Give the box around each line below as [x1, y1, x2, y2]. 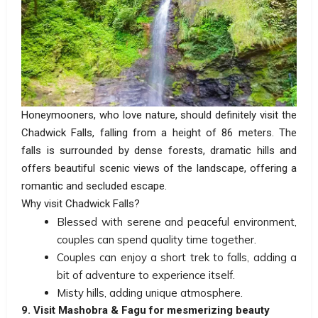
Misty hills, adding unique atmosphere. [57, 286, 243, 300]
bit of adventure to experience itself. [57, 268, 235, 283]
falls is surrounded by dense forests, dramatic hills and [21, 144, 297, 158]
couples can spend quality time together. [57, 233, 256, 247]
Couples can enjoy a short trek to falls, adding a [57, 251, 297, 265]
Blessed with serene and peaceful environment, [57, 215, 297, 229]
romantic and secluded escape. [21, 180, 167, 193]
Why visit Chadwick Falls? [21, 197, 140, 211]
